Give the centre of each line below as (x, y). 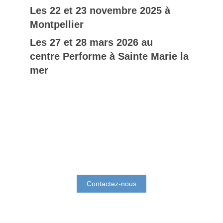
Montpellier (58, 24)
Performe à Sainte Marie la (126, 56)
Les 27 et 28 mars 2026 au (91, 42)
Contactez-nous (111, 184)
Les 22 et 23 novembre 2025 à (100, 10)
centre (46, 56)
